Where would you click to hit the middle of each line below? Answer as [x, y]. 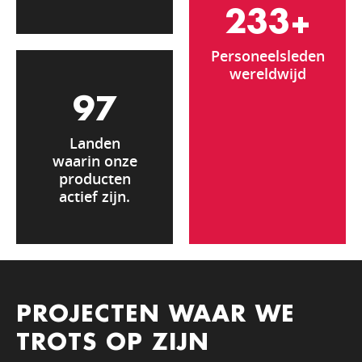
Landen [95, 143]
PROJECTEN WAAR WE [156, 315]
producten [95, 178]
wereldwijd [267, 73]
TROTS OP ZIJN [113, 343]
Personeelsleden [267, 55]
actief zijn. [95, 196]
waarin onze [95, 160]
